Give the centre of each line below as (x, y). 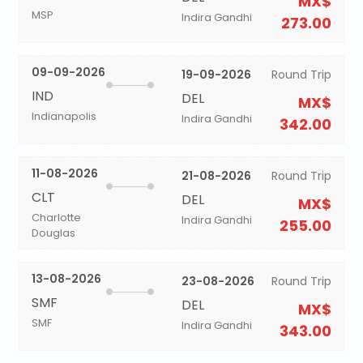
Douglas (53, 233)
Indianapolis (64, 116)
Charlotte (56, 218)
